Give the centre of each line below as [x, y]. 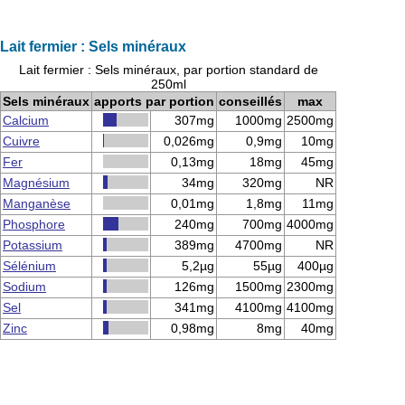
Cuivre [21, 141]
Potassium [33, 245]
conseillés [250, 101]
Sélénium [29, 266]
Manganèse [37, 203]
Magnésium [36, 183]
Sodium [24, 287]
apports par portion [154, 101]
